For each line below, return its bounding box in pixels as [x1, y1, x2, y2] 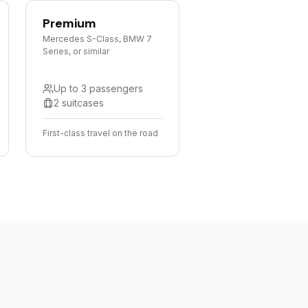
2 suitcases [53, 97, 104, 109]
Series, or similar [42, 46, 109, 56]
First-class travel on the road [42, 128, 158, 138]
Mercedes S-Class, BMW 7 [42, 34, 152, 44]
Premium [42, 15, 96, 32]
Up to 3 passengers [53, 82, 143, 94]
